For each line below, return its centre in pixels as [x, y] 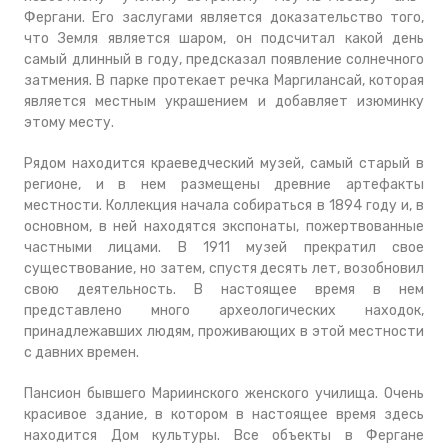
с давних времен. [83, 352]
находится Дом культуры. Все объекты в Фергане [224, 435]
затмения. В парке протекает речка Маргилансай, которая [224, 80]
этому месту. [69, 122]
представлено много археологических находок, [224, 310]
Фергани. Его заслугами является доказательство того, [224, 17]
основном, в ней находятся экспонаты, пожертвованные [224, 226]
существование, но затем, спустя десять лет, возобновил [224, 268]
